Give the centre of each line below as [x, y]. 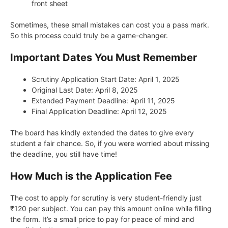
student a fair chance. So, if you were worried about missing [110, 143]
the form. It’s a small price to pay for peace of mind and [102, 219]
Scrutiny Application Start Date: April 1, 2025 [106, 79]
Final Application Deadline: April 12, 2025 [99, 111]
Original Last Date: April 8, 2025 [85, 90]
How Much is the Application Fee [91, 176]
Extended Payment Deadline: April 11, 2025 [103, 100]
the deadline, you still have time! [64, 154]
